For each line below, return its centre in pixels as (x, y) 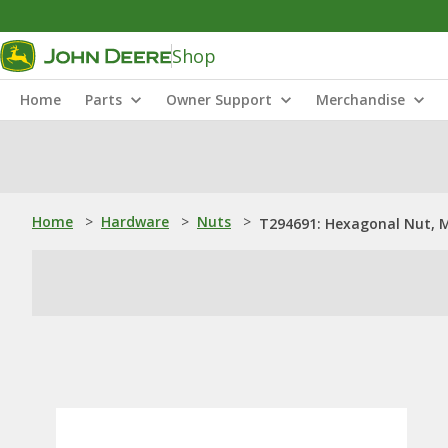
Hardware (135, 221)
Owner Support (219, 99)
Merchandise (360, 99)
